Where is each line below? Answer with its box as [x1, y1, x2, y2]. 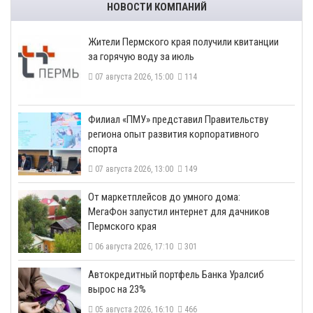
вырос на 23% [88, 283, 146, 296]
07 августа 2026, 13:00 [93, 164, 177, 175]
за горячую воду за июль [88, 50, 194, 64]
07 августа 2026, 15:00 [93, 72, 177, 82]
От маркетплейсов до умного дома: [88, 191, 240, 204]
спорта [88, 143, 117, 156]
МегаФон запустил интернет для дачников [88, 205, 270, 219]
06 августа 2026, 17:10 [93, 242, 177, 252]
